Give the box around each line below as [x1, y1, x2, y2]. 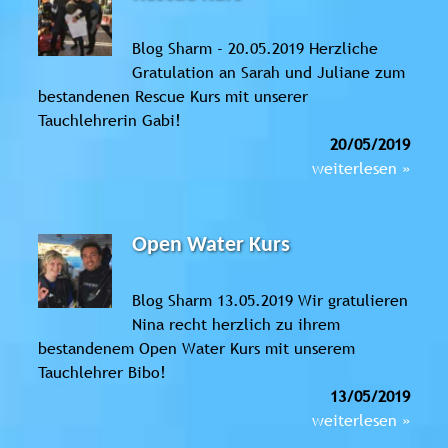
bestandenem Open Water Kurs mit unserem [38, 336, 355, 359]
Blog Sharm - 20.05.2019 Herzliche [132, 36, 379, 59]
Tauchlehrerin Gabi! [38, 108, 196, 131]
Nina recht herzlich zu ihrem [132, 312, 341, 335]
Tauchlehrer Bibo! [38, 360, 181, 383]
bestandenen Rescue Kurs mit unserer [38, 84, 308, 107]
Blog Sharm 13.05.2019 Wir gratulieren [132, 288, 409, 311]
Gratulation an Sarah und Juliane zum [132, 60, 406, 83]
